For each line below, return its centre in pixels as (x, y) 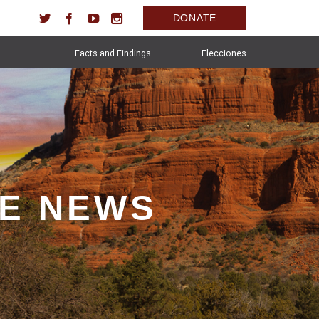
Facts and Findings (113, 53)
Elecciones (224, 53)
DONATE (194, 18)
